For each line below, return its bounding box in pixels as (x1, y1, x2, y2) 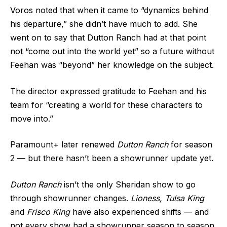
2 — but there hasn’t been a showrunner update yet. (10, 153, 213, 164)
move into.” (10, 113, 53, 124)
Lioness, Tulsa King (131, 193, 204, 204)
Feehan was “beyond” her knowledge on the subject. (10, 60, 214, 70)
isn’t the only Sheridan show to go (61, 179, 196, 190)
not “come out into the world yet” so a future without (10, 46, 214, 57)
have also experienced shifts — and (70, 207, 209, 217)
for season (168, 139, 212, 150)
